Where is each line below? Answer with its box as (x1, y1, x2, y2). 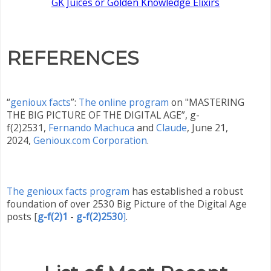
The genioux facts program (7, 184, 129, 198)
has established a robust (129, 184, 243, 198)
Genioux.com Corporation (33, 133, 147, 147)
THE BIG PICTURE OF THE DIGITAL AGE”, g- (7, 108, 200, 122)
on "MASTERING (169, 95, 244, 109)
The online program (79, 95, 169, 109)
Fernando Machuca (48, 120, 134, 134)
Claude (156, 120, 187, 134)
